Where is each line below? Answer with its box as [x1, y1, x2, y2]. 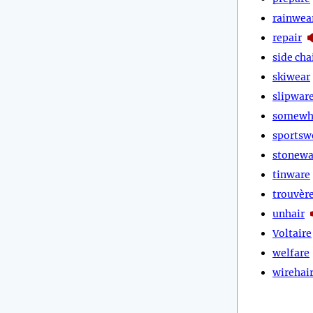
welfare [272, 246, 310, 259]
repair [272, 31, 302, 44]
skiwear [272, 70, 310, 83]
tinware [272, 168, 310, 181]
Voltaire [272, 226, 312, 240]
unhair [272, 207, 305, 220]
